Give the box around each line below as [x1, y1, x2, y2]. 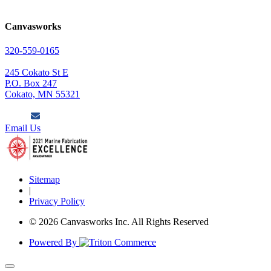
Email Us [5, 122, 41, 133]
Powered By [29, 237, 79, 247]
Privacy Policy [29, 195, 85, 206]
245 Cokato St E [5, 67, 68, 77]
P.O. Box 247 [5, 77, 57, 88]
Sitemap [29, 174, 60, 184]
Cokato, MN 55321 [5, 88, 80, 99]
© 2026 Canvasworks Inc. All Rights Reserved [29, 216, 209, 227]
